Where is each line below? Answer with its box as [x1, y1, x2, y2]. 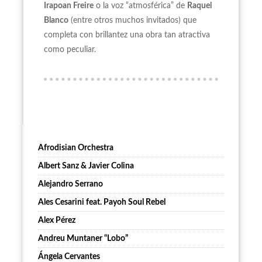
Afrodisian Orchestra [38, 144, 113, 153]
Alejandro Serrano [38, 180, 103, 189]
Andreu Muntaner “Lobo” [38, 235, 128, 243]
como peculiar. [44, 46, 96, 54]
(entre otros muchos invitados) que [68, 16, 196, 25]
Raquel [187, 2, 212, 11]
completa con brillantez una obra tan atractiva [44, 31, 210, 40]
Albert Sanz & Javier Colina [38, 162, 134, 171]
